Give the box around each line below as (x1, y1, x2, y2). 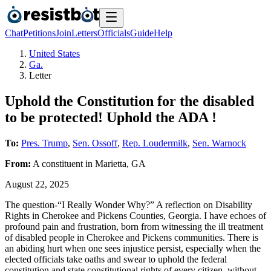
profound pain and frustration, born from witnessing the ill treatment (5, 221, 263, 232)
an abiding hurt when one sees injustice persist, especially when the (5, 243, 261, 253)
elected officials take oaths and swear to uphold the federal (5, 253, 227, 264)
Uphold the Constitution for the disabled (5, 93, 254, 109)
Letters (71, 28, 97, 38)
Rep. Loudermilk (122, 137, 188, 148)
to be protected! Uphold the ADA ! (5, 109, 217, 125)
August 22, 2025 (5, 178, 69, 189)
